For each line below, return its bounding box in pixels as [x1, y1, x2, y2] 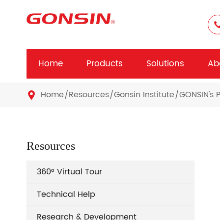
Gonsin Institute [113, 88, 174, 101]
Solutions [146, 57, 184, 71]
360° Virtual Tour [36, 165, 102, 178]
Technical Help [36, 188, 95, 201]
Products [86, 57, 123, 71]
